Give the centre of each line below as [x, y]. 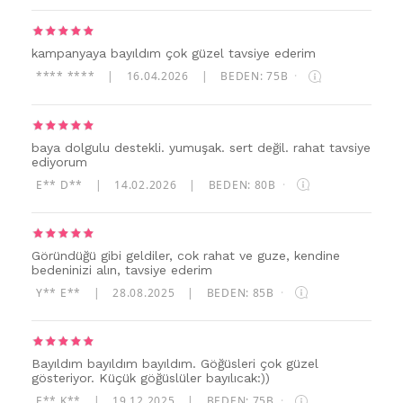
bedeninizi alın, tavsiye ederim [122, 269]
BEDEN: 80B [244, 184]
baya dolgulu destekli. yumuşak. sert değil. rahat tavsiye [201, 147]
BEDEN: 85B [242, 292]
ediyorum [59, 161]
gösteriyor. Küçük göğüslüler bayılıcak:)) [151, 378]
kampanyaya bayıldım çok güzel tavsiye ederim [174, 54]
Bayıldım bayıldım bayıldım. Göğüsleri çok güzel [175, 364]
